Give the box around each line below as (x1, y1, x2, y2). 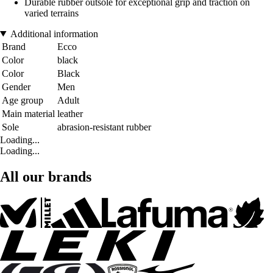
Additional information (10, 28, 98, 39)
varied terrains (24, 7, 79, 18)
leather (57, 108, 83, 119)
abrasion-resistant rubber (57, 121, 151, 132)
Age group (2, 94, 43, 105)
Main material (2, 108, 55, 119)
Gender (2, 81, 30, 92)
